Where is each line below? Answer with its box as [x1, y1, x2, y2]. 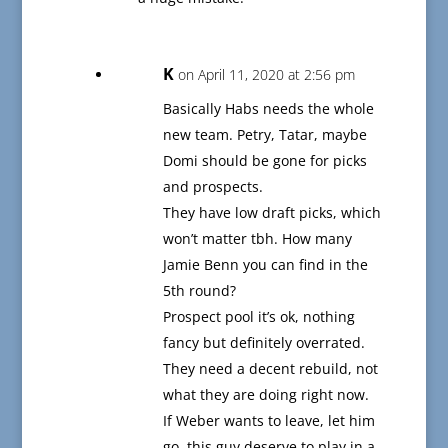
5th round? [162, 281, 236, 301]
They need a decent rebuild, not [162, 359, 378, 379]
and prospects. [162, 177, 263, 197]
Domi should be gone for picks [162, 151, 367, 171]
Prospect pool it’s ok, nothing [162, 307, 355, 327]
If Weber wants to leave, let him [162, 411, 375, 431]
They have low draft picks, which [162, 203, 381, 223]
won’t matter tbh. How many [162, 229, 352, 249]
